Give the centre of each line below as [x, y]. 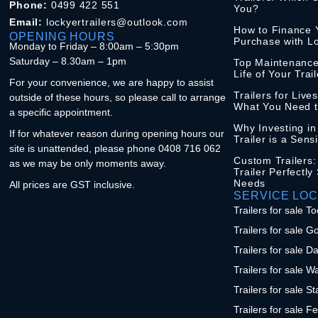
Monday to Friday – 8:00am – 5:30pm [94, 46]
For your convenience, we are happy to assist [112, 82]
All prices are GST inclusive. [72, 184]
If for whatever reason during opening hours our [117, 133]
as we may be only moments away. [88, 163]
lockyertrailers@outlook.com [117, 22]
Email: [28, 22]
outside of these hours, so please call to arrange [118, 97]
